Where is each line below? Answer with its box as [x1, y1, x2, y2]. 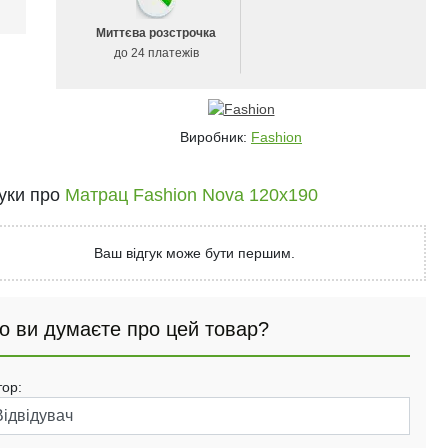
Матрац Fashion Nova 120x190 [64, 185, 318, 205]
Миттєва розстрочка [96, 26, 216, 40]
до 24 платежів [113, 46, 199, 60]
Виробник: [180, 129, 251, 145]
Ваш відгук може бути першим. [94, 245, 296, 261]
